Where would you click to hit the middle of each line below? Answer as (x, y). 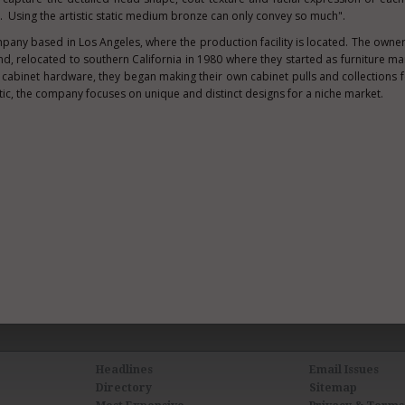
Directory (124, 388)
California (157, 59)
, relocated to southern (71, 59)
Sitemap (333, 388)
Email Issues (344, 370)
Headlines (125, 370)
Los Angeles (109, 42)
